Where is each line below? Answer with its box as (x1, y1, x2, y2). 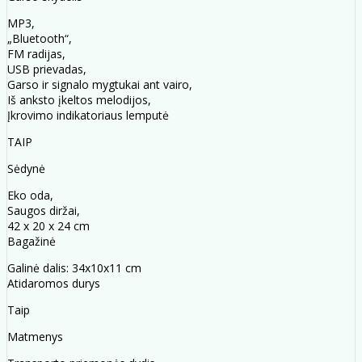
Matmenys (7, 329, 63, 345)
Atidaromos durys (7, 276, 100, 292)
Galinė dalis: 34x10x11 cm (7, 260, 141, 276)
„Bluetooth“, (7, 31, 72, 47)
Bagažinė (7, 234, 56, 250)
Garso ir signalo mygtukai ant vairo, (7, 77, 192, 93)
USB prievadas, (7, 61, 86, 78)
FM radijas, (7, 46, 65, 62)
